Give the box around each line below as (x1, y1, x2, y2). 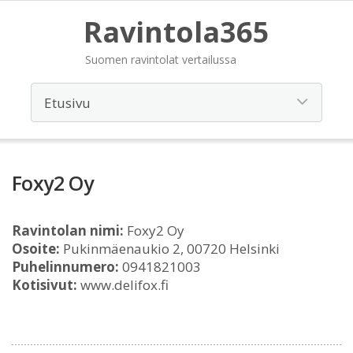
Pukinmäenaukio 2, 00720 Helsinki (60, 240, 280, 258)
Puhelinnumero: (12, 258, 119, 276)
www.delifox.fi (77, 276, 169, 294)
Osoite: (12, 240, 60, 258)
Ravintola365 (84, 13, 269, 51)
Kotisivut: (12, 276, 77, 294)
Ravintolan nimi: (12, 221, 124, 240)
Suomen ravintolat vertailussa (85, 52, 236, 67)
